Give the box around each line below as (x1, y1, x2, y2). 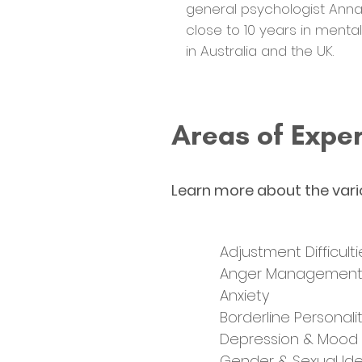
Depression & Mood (220, 329, 358, 349)
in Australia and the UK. (186, 41, 334, 61)
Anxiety (220, 285, 269, 305)
